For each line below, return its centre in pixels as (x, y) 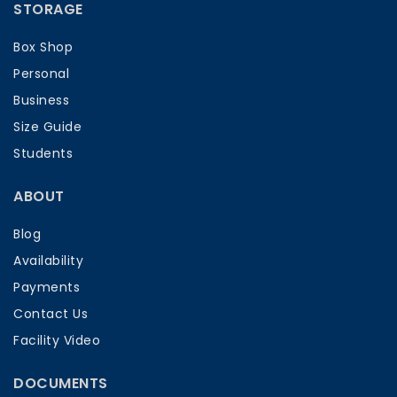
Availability (48, 261)
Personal (41, 74)
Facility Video (57, 340)
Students (43, 153)
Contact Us (51, 314)
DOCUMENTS (61, 383)
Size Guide (47, 127)
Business (41, 100)
